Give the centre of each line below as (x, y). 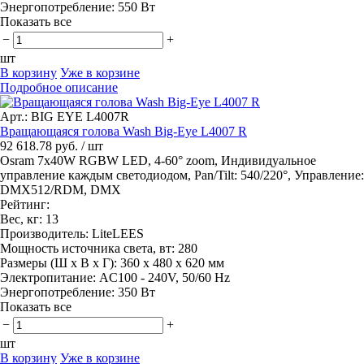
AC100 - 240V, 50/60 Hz (165, 277)
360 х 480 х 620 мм (172, 262)
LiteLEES (118, 233)
